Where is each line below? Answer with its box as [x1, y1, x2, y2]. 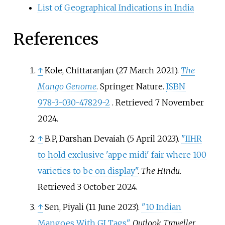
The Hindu [141, 166, 180, 176]
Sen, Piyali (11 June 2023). [44, 202, 142, 212]
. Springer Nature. [96, 81, 166, 92]
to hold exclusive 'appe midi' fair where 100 [37, 150, 206, 160]
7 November [155, 97, 204, 108]
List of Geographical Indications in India [37, 3, 194, 13]
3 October [77, 182, 115, 192]
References [13, 29, 98, 49]
